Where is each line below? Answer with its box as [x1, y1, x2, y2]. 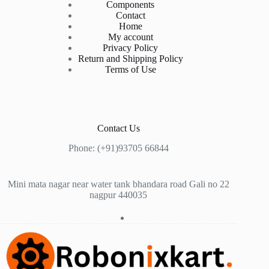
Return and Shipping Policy [77, 53, 183, 64]
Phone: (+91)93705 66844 [68, 143, 169, 154]
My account [107, 32, 153, 43]
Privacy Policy [103, 43, 159, 53]
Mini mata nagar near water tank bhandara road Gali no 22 [7, 179, 229, 190]
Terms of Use [104, 64, 156, 75]
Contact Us [97, 123, 140, 134]
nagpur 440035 [89, 190, 148, 201]
